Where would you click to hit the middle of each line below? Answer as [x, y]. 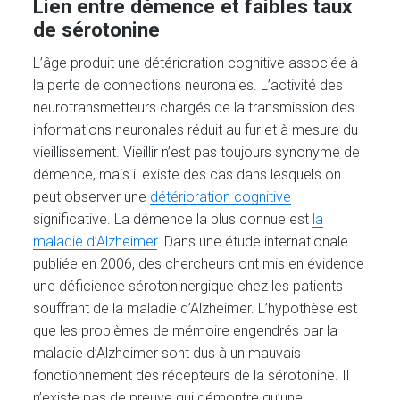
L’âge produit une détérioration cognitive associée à [196, 62]
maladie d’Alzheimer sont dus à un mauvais [167, 353]
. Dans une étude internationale [253, 241]
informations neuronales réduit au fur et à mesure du [196, 129]
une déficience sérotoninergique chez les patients [188, 286]
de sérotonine [97, 30]
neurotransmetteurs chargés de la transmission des [194, 107]
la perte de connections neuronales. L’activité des [188, 85]
